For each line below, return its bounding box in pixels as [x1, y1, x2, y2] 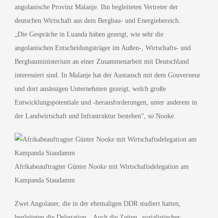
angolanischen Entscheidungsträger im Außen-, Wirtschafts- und [14, 44, 191, 52]
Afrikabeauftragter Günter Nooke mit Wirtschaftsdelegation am [14, 163, 189, 170]
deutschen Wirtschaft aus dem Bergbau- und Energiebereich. [14, 17, 181, 24]
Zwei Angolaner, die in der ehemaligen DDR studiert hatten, [14, 200, 181, 207]
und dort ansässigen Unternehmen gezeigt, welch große [14, 85, 166, 92]
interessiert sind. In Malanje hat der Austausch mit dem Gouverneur [14, 71, 200, 79]
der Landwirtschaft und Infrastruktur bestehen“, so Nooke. [14, 112, 176, 120]
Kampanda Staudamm [14, 176, 75, 184]
